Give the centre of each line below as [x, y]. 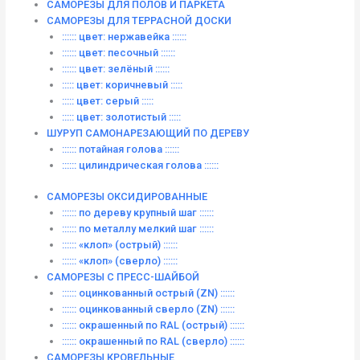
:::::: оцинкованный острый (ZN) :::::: [149, 292]
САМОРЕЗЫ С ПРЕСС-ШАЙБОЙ [123, 276]
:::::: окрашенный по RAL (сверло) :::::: [153, 341]
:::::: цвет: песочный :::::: [119, 52]
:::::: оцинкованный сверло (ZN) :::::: [149, 309]
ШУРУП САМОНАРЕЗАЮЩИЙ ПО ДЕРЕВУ [147, 133]
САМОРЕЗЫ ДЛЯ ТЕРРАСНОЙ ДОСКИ [139, 20]
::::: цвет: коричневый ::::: [123, 84]
